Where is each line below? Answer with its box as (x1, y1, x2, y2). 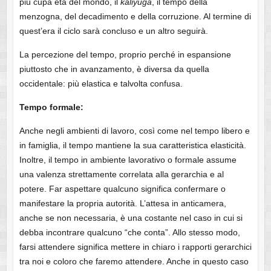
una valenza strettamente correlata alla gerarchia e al (19, 169, 224, 180)
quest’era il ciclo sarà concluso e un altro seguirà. (19, 26, 208, 36)
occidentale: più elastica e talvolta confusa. (19, 79, 183, 89)
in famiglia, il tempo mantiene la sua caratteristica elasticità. (19, 140, 246, 151)
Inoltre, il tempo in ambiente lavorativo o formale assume (19, 155, 237, 165)
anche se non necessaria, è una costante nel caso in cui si (19, 213, 243, 223)
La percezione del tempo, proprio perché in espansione (19, 50, 231, 60)
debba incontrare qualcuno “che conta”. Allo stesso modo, (19, 227, 240, 238)
